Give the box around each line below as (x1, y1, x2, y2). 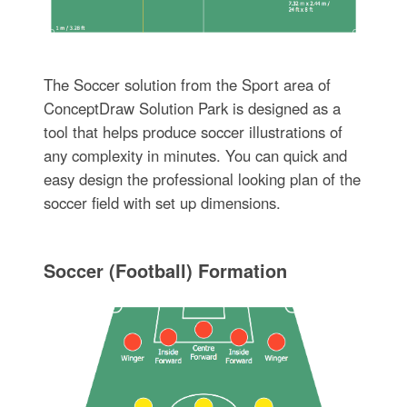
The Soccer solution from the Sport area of (43, 74, 331, 96)
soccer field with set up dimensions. (43, 192, 281, 214)
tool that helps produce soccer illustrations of (43, 121, 342, 144)
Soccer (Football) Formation (43, 257, 287, 284)
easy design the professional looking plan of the (43, 168, 361, 191)
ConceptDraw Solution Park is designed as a (43, 97, 341, 120)
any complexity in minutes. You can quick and (43, 144, 347, 167)
